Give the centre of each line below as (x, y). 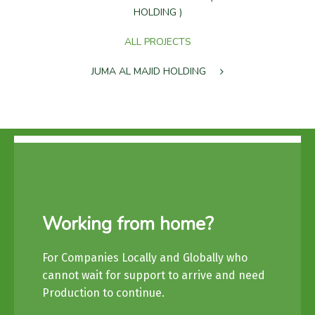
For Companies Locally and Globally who (145, 257)
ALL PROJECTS (157, 41)
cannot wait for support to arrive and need (154, 275)
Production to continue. (103, 292)
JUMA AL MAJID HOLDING (149, 71)
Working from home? (128, 224)
